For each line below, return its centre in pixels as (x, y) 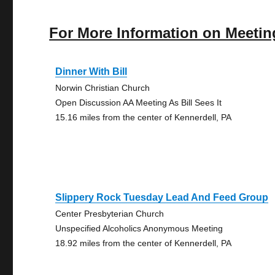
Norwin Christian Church (103, 88)
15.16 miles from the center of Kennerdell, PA (144, 117)
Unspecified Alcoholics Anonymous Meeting (139, 228)
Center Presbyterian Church (110, 214)
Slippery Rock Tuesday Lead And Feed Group (162, 197)
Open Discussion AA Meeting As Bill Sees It (139, 103)
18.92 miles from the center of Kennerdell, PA (144, 243)
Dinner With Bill (91, 72)
